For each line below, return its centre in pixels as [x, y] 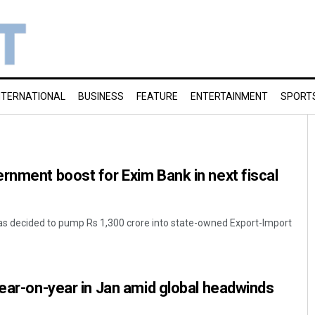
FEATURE [157, 96]
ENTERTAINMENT [229, 96]
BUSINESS [101, 96]
